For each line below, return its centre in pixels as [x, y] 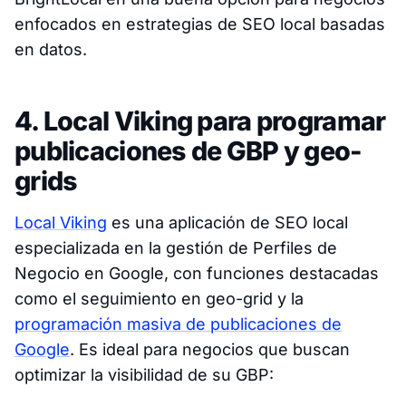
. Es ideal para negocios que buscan [210, 350]
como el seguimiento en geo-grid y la [159, 299]
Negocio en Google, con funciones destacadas [197, 274]
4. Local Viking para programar [200, 121]
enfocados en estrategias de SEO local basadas [200, 24]
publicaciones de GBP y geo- [188, 151]
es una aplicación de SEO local [227, 223]
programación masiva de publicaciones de [178, 324]
